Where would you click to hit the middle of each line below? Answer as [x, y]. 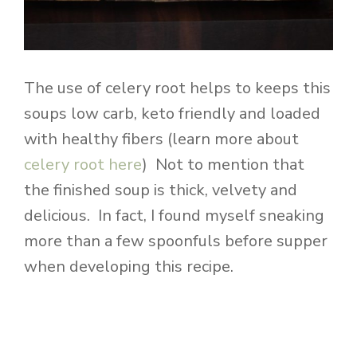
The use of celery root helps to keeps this [177, 88]
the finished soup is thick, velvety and [161, 190]
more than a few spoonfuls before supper [176, 241]
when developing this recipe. [129, 267]
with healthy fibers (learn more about [161, 139]
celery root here [83, 165]
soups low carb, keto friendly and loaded [172, 114]
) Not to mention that [223, 165]
